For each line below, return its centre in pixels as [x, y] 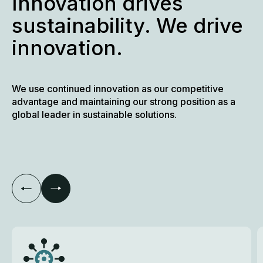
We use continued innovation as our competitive [118, 89]
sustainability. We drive [127, 26]
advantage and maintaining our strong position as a [124, 102]
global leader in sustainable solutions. [94, 115]
